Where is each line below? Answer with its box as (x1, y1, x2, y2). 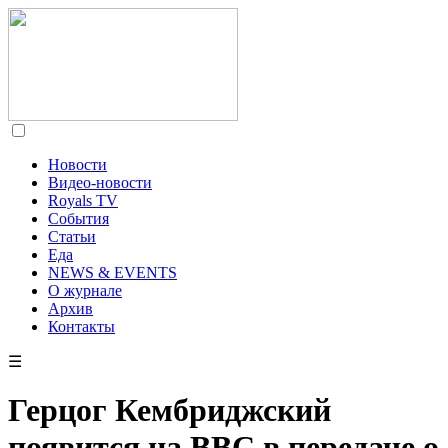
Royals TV (48, 192, 118, 209)
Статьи (48, 228, 96, 245)
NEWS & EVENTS (48, 264, 177, 281)
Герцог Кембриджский (8, 392, 331, 429)
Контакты (48, 318, 115, 335)
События (48, 210, 109, 227)
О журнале (48, 282, 122, 299)
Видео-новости (48, 174, 152, 191)
